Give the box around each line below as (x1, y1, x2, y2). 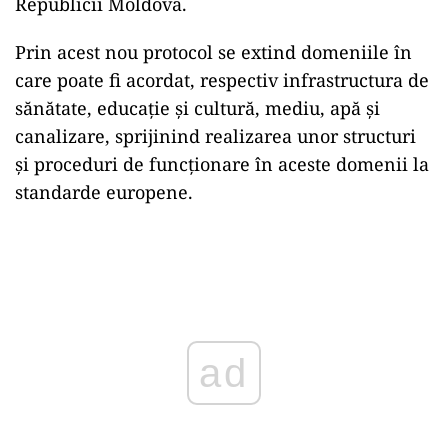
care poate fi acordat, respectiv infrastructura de (15, 67, 429, 92)
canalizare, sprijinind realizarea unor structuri (15, 123, 416, 148)
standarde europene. (15, 179, 193, 204)
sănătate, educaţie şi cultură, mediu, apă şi (15, 95, 380, 120)
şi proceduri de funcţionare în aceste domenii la (15, 151, 429, 176)
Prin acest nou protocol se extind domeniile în (15, 39, 412, 64)
